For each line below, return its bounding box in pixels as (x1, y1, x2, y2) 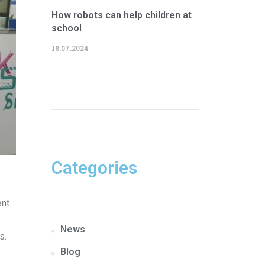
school (51, 22, 82, 34)
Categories (51, 157, 137, 178)
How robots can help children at (51, 9, 192, 21)
